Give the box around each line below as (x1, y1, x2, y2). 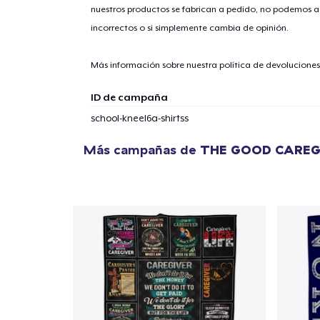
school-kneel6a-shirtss (90, 113, 189, 124)
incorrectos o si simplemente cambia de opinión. (90, 23, 289, 33)
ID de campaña (90, 91, 168, 103)
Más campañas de (84, 141, 200, 159)
